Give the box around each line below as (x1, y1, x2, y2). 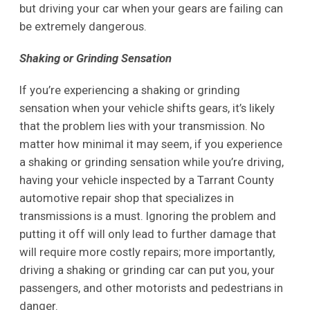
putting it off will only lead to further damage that (19, 226, 276, 241)
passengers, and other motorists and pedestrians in (19, 280, 283, 295)
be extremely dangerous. (19, 19, 147, 33)
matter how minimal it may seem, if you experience (19, 136, 282, 151)
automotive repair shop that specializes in (19, 190, 234, 205)
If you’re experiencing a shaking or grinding (19, 82, 240, 97)
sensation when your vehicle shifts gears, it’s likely (19, 100, 275, 115)
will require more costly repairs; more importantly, (19, 244, 275, 259)
